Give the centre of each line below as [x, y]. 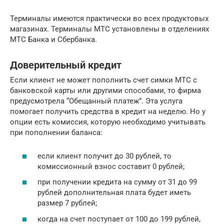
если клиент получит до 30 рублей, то [104, 156]
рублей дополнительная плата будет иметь [114, 193]
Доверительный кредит [66, 65]
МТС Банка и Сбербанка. [53, 40]
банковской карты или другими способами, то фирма [105, 91]
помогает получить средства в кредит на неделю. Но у [108, 112]
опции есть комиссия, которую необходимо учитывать [108, 122]
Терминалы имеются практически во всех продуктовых [109, 19]
